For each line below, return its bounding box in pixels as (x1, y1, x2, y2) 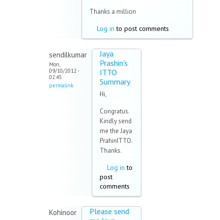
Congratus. (100, 107, 131, 116)
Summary (100, 77, 130, 87)
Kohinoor (49, 208, 77, 218)
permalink (49, 82, 73, 89)
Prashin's (100, 58, 128, 68)
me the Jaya (100, 127, 132, 136)
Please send (89, 206, 129, 217)
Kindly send (100, 117, 132, 126)
